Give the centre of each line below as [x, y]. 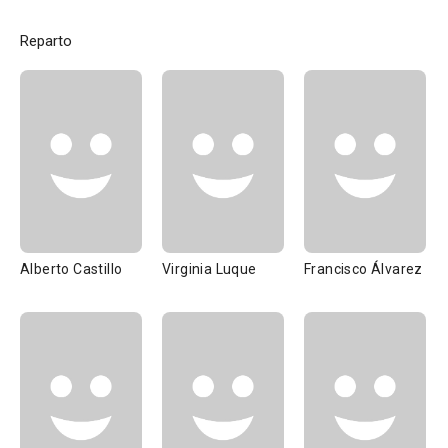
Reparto [46, 41]
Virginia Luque [209, 269]
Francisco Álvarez [363, 269]
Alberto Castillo [71, 269]
